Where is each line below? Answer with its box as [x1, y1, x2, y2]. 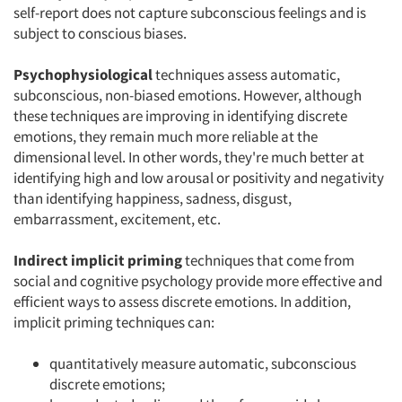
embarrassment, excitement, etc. [13, 209, 221, 229]
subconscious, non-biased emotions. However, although [13, 85, 362, 105]
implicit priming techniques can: [13, 312, 214, 332]
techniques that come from [185, 250, 354, 270]
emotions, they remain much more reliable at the [13, 127, 318, 146]
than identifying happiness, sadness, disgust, [13, 188, 292, 208]
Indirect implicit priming [13, 250, 185, 270]
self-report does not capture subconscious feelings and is [13, 3, 366, 22]
